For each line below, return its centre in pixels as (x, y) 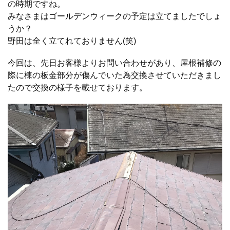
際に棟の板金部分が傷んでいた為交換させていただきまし (114, 75)
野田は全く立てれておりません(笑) (72, 41)
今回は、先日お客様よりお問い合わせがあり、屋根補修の (114, 63)
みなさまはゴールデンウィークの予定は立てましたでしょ (114, 16)
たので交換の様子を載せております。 (78, 88)
